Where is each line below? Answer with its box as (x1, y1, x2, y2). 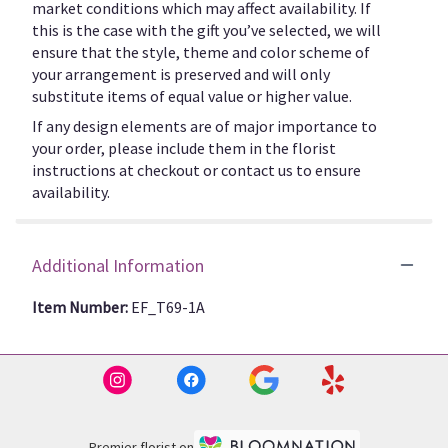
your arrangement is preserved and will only (32, 63, 330, 84)
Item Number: (32, 296, 131, 317)
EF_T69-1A (131, 296, 205, 317)
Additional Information (32, 253, 204, 277)
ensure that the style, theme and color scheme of (32, 41, 370, 62)
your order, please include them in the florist (32, 137, 336, 158)
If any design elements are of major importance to (32, 115, 377, 136)
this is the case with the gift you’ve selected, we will (32, 19, 381, 40)
